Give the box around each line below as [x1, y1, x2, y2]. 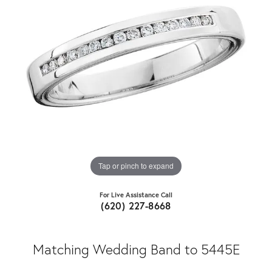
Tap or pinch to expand [98, 160, 174, 171]
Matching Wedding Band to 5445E [32, 239, 240, 258]
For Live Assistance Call [100, 189, 172, 199]
